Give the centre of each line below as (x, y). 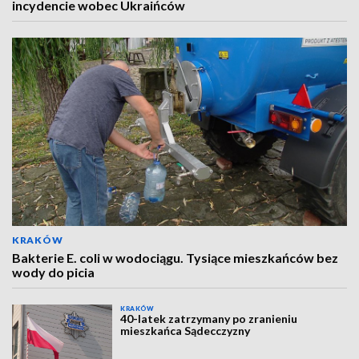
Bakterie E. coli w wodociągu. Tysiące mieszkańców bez (175, 258)
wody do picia (53, 272)
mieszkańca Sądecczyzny (186, 331)
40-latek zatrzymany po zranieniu (209, 319)
